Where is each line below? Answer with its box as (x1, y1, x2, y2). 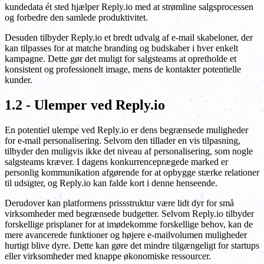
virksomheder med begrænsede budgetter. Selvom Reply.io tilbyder (5, 209, 254, 219)
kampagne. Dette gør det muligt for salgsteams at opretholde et (5, 54, 236, 64)
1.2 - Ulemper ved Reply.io (5, 97, 165, 113)
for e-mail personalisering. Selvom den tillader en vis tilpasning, (5, 136, 240, 146)
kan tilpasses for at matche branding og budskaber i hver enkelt (5, 43, 238, 54)
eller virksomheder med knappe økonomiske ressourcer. (5, 251, 211, 262)
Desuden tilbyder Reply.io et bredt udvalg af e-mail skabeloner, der (5, 32, 253, 43)
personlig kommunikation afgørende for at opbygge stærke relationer (5, 167, 259, 178)
